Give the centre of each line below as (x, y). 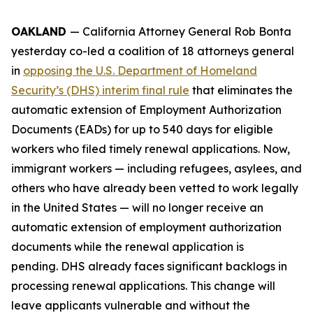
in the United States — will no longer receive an (137, 208)
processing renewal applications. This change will (143, 286)
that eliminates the (241, 90)
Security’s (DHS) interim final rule (100, 90)
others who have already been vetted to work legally (155, 188)
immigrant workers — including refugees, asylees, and (156, 168)
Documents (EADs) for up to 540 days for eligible (142, 129)
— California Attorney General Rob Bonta (181, 31)
